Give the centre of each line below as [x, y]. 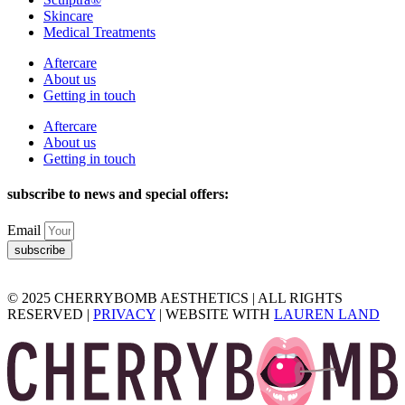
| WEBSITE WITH [215, 315]
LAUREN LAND [327, 315]
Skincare [68, 15]
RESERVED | [50, 315]
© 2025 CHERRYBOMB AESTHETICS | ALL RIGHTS [175, 298]
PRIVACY [124, 315]
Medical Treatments [99, 32]
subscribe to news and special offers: [118, 194]
